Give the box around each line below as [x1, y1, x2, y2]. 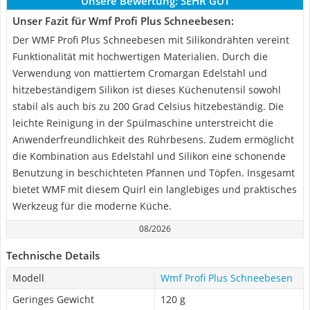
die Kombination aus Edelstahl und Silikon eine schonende [12, 149, 286, 163]
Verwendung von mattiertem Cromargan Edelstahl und [12, 66, 267, 80]
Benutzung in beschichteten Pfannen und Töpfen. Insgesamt [12, 166, 295, 179]
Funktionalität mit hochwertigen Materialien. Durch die [12, 50, 268, 63]
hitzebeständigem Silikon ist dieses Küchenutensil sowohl [12, 83, 281, 96]
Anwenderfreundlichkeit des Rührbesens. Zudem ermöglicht [12, 133, 294, 146]
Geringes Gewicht [12, 293, 94, 306]
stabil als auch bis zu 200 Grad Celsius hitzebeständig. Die [12, 100, 284, 113]
